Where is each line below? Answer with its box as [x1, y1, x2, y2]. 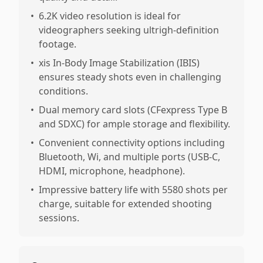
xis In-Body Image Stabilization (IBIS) [39, 56, 200, 69]
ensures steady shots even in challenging [39, 70, 221, 83]
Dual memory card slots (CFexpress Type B [39, 103, 227, 116]
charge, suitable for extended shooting [39, 197, 212, 210]
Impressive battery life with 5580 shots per [39, 183, 228, 196]
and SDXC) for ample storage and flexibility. [39, 117, 230, 130]
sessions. [39, 211, 79, 224]
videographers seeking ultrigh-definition [39, 23, 219, 36]
